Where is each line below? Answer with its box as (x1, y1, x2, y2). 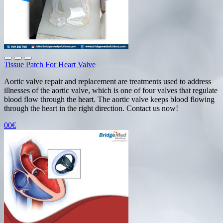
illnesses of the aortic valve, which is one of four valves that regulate (4, 86, 218, 95)
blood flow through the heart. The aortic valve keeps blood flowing (4, 95, 215, 104)
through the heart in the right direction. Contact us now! (4, 104, 178, 112)
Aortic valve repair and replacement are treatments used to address (4, 77, 211, 86)
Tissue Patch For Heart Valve (4, 60, 96, 69)
